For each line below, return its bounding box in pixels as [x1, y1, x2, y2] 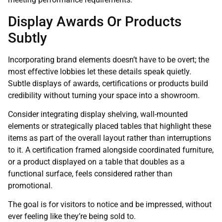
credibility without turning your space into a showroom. [8, 90, 200, 100]
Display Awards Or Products [8, 13, 181, 30]
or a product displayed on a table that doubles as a [8, 157, 185, 167]
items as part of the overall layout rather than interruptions [8, 133, 211, 143]
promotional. [8, 181, 53, 191]
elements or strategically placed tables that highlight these [8, 121, 211, 131]
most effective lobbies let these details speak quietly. [8, 66, 191, 76]
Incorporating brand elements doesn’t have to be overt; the [8, 55, 209, 64]
